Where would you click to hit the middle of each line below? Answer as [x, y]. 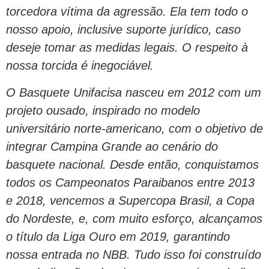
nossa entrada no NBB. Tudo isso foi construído [134, 254]
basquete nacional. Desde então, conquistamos [132, 164]
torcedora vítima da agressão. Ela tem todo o [127, 12]
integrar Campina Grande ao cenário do [112, 146]
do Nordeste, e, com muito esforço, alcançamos [134, 218]
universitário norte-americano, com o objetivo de [134, 128]
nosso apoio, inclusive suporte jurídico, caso [123, 30]
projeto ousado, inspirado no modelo [103, 110]
